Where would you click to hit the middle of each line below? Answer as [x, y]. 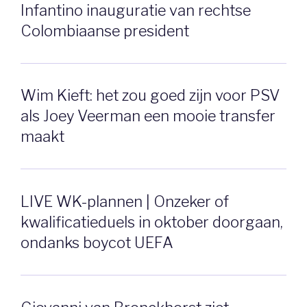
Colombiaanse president [105, 30]
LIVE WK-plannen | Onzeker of [125, 202]
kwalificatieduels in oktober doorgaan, [152, 222]
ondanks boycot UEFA [97, 243]
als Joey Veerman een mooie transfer [148, 116]
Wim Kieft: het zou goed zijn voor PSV [150, 96]
